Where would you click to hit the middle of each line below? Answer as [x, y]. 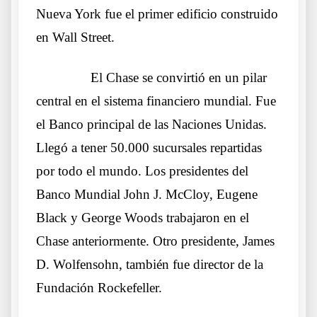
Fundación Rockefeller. [99, 287]
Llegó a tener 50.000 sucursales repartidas [149, 147]
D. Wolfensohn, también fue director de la [150, 264]
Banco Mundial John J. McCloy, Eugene [147, 194]
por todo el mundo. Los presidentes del [142, 171]
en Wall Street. [75, 37]
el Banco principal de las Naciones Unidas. [151, 124]
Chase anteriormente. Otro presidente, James [155, 241]
